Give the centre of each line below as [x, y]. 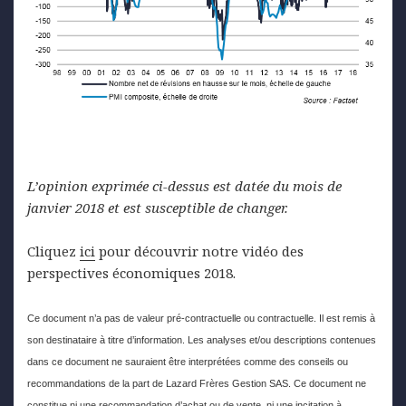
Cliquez [53, 251]
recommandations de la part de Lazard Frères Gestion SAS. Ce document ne [197, 383]
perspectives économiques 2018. [131, 273]
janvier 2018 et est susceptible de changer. [159, 208]
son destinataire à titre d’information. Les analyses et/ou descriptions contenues [202, 340]
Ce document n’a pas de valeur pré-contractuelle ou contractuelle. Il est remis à [201, 318]
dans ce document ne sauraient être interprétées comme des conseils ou [188, 362]
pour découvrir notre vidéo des [199, 251]
